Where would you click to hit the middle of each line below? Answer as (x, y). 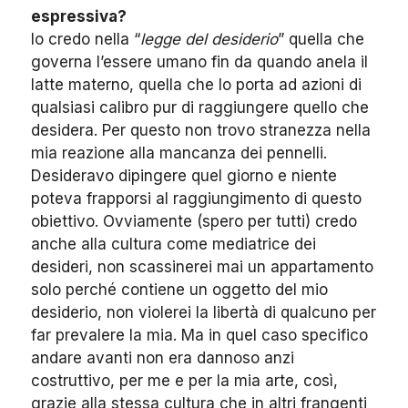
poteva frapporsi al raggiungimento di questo (196, 199)
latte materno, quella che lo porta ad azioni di (196, 85)
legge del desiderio (209, 40)
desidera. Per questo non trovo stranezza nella (201, 131)
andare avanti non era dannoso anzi (163, 358)
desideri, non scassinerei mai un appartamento (202, 267)
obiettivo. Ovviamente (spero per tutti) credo (194, 222)
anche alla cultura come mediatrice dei (173, 245)
